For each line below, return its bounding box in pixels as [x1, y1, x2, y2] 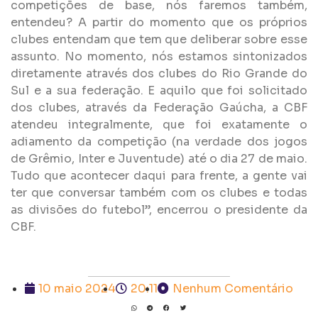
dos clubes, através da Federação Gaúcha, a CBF [11, 99, 307, 115]
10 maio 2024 [38, 280, 116, 296]
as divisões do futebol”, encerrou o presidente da [11, 202, 307, 217]
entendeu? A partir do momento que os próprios [11, 14, 307, 30]
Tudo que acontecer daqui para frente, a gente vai [11, 168, 307, 183]
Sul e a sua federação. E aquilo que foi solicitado [11, 82, 307, 98]
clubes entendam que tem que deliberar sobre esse [11, 31, 307, 47]
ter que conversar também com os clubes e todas [11, 185, 307, 200]
